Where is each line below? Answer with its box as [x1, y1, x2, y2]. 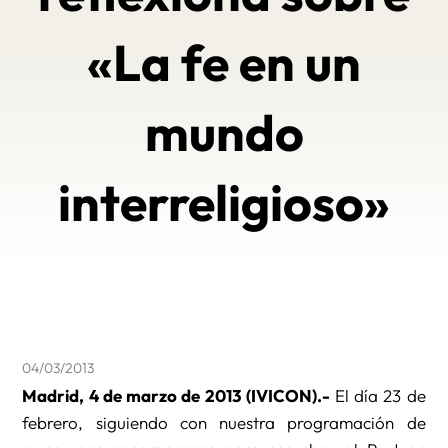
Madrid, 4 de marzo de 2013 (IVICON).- [22, 385, 330, 407]
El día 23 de [329, 385, 426, 407]
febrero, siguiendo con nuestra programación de [22, 412, 426, 434]
